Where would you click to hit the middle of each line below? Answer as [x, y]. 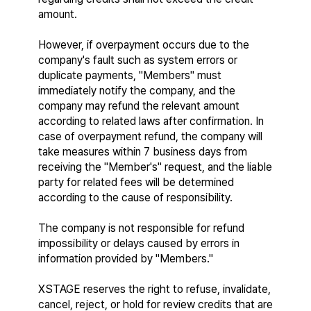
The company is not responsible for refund [141, 228]
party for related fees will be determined [136, 182]
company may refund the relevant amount [139, 106]
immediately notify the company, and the [137, 91]
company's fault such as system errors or [138, 60]
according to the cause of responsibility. [135, 197]
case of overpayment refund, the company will [150, 136]
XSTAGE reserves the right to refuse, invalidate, [154, 289]
